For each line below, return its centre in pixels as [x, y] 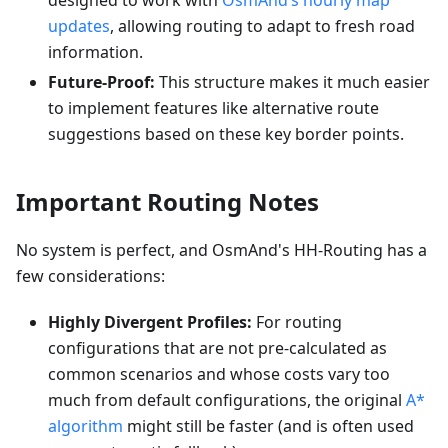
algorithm [85, 426]
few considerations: [90, 276]
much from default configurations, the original [227, 400]
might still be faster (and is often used [268, 426]
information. [95, 52]
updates [79, 26]
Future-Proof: [101, 82]
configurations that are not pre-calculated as [217, 348]
